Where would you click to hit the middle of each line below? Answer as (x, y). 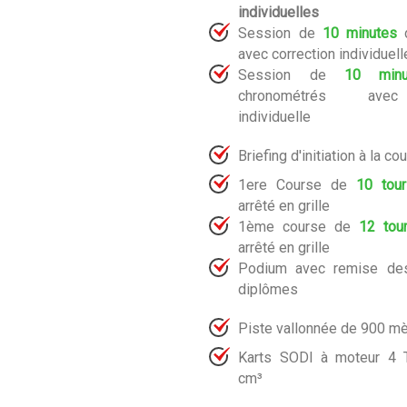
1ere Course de (297, 184)
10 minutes (360, 33)
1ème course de (298, 226)
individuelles (279, 12)
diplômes (268, 289)
